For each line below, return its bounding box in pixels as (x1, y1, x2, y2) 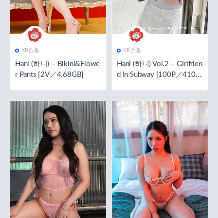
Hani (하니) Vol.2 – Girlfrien (117, 60, 202, 68)
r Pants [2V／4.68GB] (15, 71, 84, 78)
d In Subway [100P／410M (117, 71, 202, 78)
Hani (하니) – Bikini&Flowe (15, 60, 100, 68)
